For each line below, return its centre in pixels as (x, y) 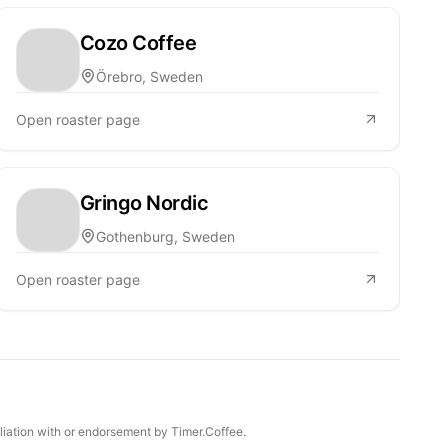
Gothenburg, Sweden (165, 236)
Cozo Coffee (138, 42)
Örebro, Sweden (149, 76)
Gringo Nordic (144, 202)
